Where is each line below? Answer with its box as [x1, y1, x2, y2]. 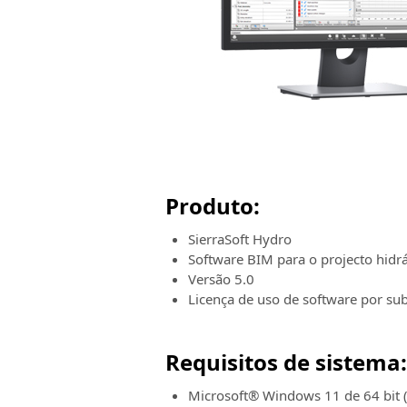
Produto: [165, 191, 260, 221]
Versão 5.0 [188, 270, 254, 288]
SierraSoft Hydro [188, 230, 292, 248]
